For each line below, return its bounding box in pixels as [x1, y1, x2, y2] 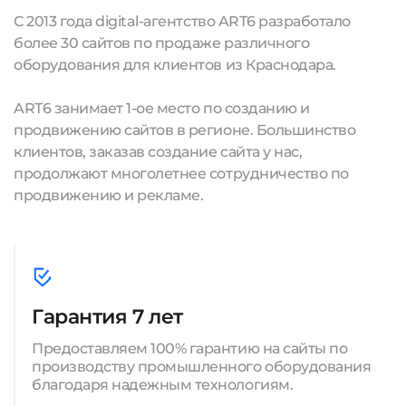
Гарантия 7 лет [32, 304, 183, 329]
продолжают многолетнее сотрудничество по [14, 165, 349, 182]
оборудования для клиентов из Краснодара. [14, 56, 336, 73]
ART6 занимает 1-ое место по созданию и [14, 100, 310, 117]
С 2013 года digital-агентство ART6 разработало [14, 13, 351, 30]
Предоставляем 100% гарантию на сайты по [32, 340, 348, 357]
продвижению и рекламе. [14, 187, 204, 204]
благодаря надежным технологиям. [32, 376, 294, 393]
